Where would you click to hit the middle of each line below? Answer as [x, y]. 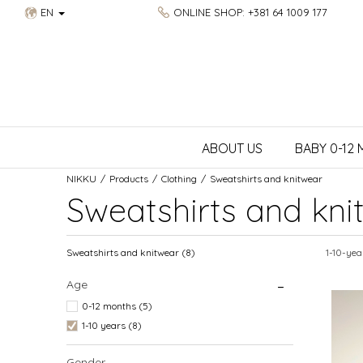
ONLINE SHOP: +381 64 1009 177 [250, 12]
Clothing [179, 179]
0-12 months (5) [117, 306]
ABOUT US [232, 148]
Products [129, 179]
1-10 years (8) [112, 325]
